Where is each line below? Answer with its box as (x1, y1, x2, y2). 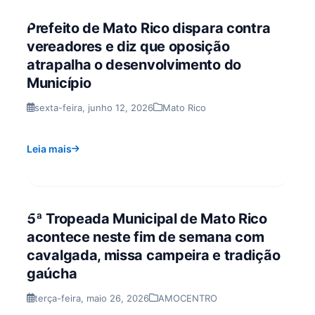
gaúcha (27, 264, 77, 282)
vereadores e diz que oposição (27, 37, 230, 55)
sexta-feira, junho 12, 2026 (34, 101, 153, 113)
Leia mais (27, 142, 72, 155)
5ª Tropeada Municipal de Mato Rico (27, 210, 267, 227)
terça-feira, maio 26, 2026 (34, 292, 149, 304)
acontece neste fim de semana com (27, 228, 264, 245)
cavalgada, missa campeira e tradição (27, 246, 281, 264)
